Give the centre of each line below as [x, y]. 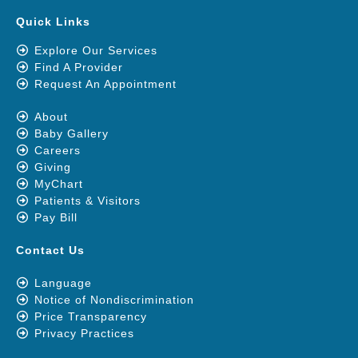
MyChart [58, 183]
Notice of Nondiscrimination [114, 299]
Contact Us [50, 250]
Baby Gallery [71, 133]
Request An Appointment [105, 84]
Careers [57, 150]
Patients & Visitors [87, 200]
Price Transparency [90, 316]
